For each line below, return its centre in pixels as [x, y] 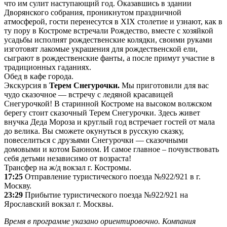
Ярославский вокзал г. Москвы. [59, 204]
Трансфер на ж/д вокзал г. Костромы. [68, 167]
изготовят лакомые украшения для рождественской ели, [101, 49]
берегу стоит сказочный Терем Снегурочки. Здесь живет [102, 112]
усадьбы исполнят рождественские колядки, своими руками [108, 40]
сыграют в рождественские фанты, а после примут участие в [109, 58]
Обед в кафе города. [39, 76]
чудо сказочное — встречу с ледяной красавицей [89, 94]
